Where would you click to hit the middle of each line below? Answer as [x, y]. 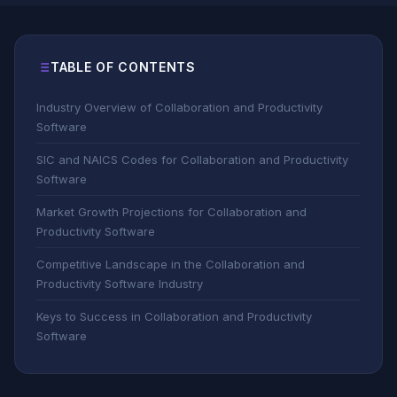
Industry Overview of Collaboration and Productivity [179, 107]
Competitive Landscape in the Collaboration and [171, 264]
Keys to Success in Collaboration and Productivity [174, 316]
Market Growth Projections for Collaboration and [171, 212]
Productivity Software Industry [120, 284]
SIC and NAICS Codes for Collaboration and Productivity [192, 160]
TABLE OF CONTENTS [123, 67]
